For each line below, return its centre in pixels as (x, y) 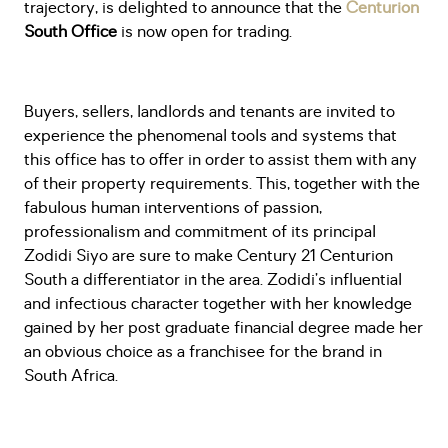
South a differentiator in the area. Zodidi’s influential (213, 280)
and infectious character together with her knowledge (218, 304)
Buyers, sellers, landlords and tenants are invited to (209, 112)
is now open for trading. (204, 32)
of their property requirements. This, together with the (222, 184)
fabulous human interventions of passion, (173, 208)
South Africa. (71, 376)
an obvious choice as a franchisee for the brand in (203, 352)
